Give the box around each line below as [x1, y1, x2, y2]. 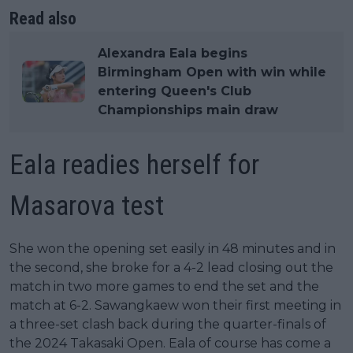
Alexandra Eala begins [98, 45, 247, 61]
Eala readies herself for [9, 148, 259, 181]
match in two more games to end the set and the [9, 278, 319, 294]
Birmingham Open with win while [98, 64, 326, 80]
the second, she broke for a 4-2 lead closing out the [9, 259, 333, 275]
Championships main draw [98, 102, 278, 117]
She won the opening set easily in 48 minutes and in [9, 240, 336, 256]
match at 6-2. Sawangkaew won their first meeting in [9, 297, 341, 313]
